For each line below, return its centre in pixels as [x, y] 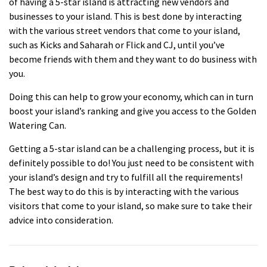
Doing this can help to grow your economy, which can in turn [131, 97]
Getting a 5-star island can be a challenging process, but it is [132, 148]
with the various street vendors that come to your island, [125, 30]
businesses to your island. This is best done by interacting [125, 16]
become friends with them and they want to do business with [133, 59]
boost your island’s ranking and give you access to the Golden [133, 111]
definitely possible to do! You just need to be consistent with [131, 163]
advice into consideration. [61, 220]
